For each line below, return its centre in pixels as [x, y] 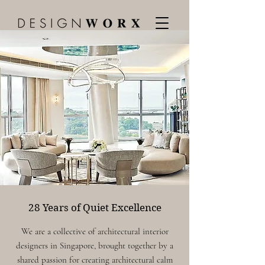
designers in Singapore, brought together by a [95, 245]
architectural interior [133, 231]
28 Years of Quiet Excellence [95, 208]
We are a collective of [59, 231]
